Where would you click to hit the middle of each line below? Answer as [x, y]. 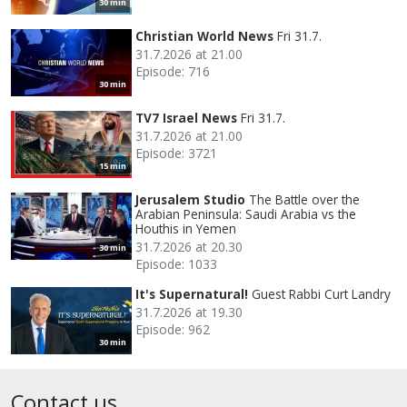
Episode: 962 [173, 329]
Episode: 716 [173, 71]
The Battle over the [304, 199]
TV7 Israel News [186, 117]
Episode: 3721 [176, 153]
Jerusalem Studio [190, 199]
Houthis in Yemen [186, 228]
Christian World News [204, 35]
